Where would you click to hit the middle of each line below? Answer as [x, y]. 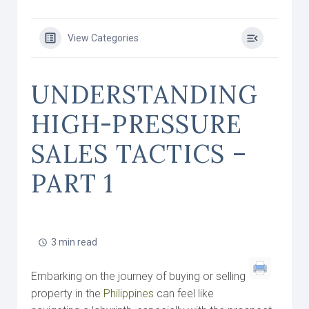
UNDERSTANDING [145, 94]
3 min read [74, 242]
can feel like [184, 293]
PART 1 [72, 183]
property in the [67, 293]
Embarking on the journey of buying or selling [138, 276]
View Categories [103, 38]
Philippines [129, 293]
